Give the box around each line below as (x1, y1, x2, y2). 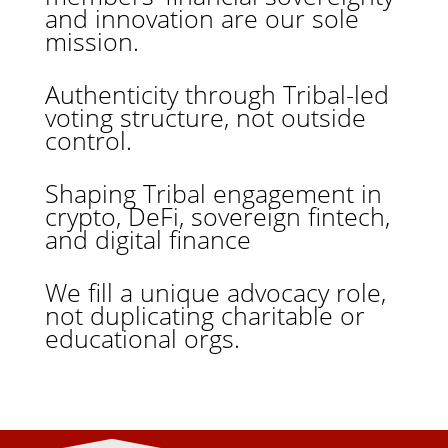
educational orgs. (44, 321, 240, 356)
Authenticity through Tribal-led (44, 77, 389, 112)
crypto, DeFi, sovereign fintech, (44, 199, 390, 234)
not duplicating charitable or (44, 298, 365, 333)
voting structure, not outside (44, 100, 366, 135)
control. (44, 123, 132, 158)
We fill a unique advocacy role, (44, 275, 386, 310)
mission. (44, 24, 139, 59)
